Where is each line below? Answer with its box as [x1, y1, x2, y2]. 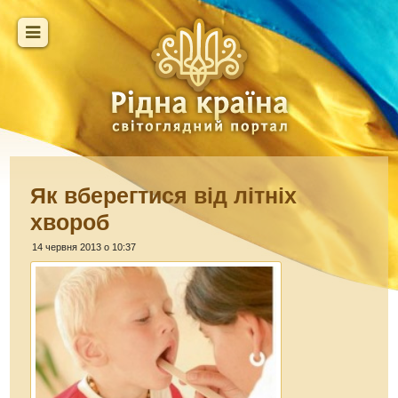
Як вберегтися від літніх [30, 183, 298, 208]
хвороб [30, 210, 110, 235]
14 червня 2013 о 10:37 [32, 242, 137, 252]
